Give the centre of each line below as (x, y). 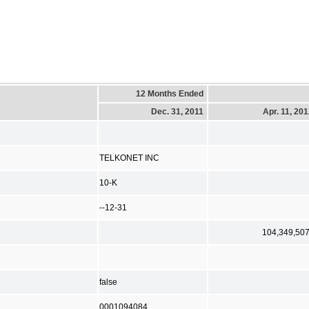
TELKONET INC (129, 158)
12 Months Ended (170, 93)
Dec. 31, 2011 (177, 111)
